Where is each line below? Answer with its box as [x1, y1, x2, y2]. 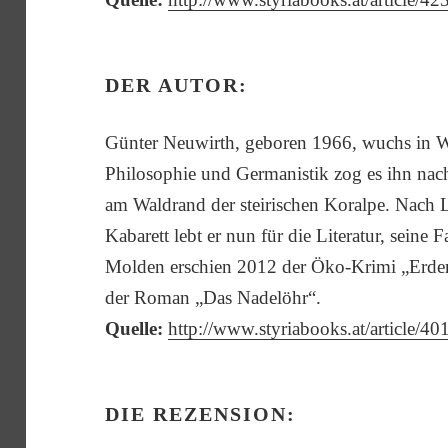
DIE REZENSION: [105, 402, 297, 425]
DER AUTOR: [105, 73, 249, 96]
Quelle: [105, 317, 164, 339]
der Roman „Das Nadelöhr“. [105, 286, 322, 308]
